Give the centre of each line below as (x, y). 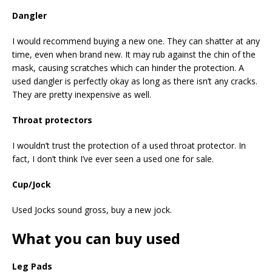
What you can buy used (96, 239)
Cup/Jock (32, 185)
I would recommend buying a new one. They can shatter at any (136, 41)
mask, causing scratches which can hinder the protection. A (128, 68)
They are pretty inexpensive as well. (82, 95)
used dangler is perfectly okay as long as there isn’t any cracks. (135, 81)
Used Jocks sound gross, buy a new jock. (92, 210)
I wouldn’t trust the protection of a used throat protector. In (129, 146)
